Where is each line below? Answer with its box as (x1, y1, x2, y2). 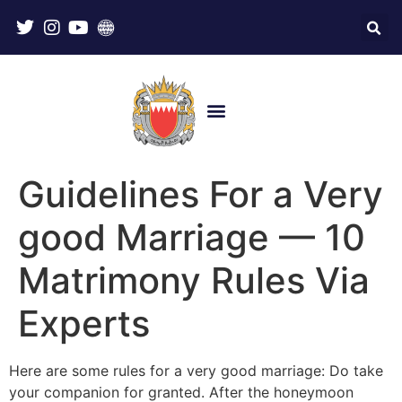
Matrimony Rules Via (18, 258, 370, 302)
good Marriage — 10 (18, 214, 365, 259)
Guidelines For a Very (18, 171, 383, 216)
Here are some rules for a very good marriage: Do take (9, 361, 383, 380)
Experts (18, 301, 150, 345)
